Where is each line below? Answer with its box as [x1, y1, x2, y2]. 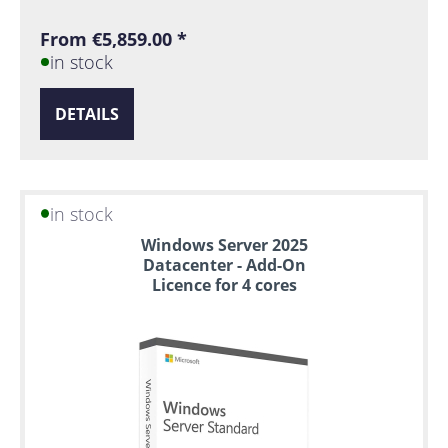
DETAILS [55, 103, 119, 126]
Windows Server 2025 [140, 234, 308, 257]
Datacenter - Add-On [142, 254, 306, 277]
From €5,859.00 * [40, 26, 187, 51]
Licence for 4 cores [151, 274, 297, 297]
